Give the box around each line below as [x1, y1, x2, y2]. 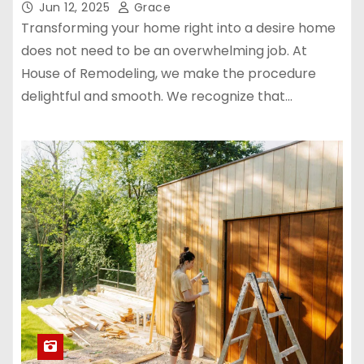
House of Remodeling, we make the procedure [21, 64, 316, 83]
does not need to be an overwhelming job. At [21, 41, 307, 60]
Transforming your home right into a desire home [21, 19, 336, 37]
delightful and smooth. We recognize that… [21, 87, 292, 106]
